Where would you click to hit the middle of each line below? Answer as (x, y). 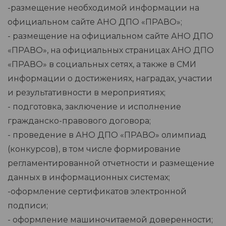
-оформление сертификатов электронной (97, 192)
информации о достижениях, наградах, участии (110, 79)
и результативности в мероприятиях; (87, 93)
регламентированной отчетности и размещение (111, 163)
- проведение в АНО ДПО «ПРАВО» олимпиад (107, 135)
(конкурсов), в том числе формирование (94, 149)
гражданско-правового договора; (79, 121)
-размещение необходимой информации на (103, 8)
